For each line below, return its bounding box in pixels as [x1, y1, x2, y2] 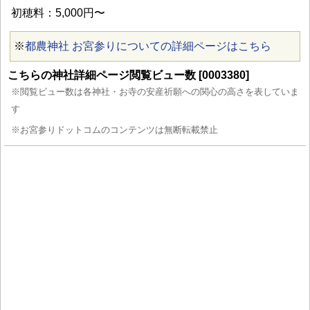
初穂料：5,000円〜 [11, 6, 105, 19]
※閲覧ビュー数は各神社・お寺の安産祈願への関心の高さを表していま [11, 86, 299, 97]
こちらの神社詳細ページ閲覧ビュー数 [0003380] [8, 69, 249, 81]
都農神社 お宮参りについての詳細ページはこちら [25, 39, 271, 52]
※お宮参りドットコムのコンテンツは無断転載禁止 [11, 124, 218, 135]
